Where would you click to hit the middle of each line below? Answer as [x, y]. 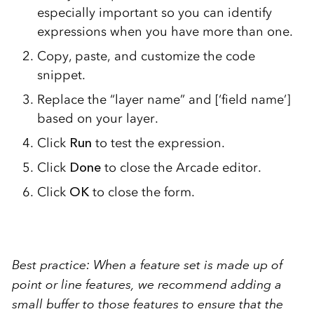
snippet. [61, 75]
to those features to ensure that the [181, 304]
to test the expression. [158, 143]
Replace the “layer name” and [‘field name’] [165, 99]
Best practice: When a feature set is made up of [147, 265]
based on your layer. [97, 118]
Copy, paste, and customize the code [146, 56]
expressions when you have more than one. [165, 31]
